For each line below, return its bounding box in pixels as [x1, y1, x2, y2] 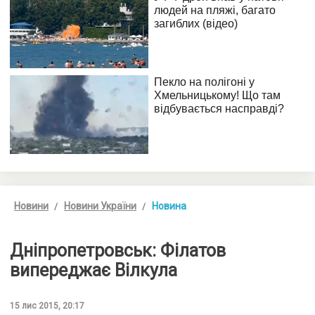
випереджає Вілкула [10, 259, 177, 281]
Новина [152, 200, 186, 212]
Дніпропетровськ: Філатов [10, 240, 226, 261]
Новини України [64, 200, 136, 212]
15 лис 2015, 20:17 [10, 300, 84, 311]
